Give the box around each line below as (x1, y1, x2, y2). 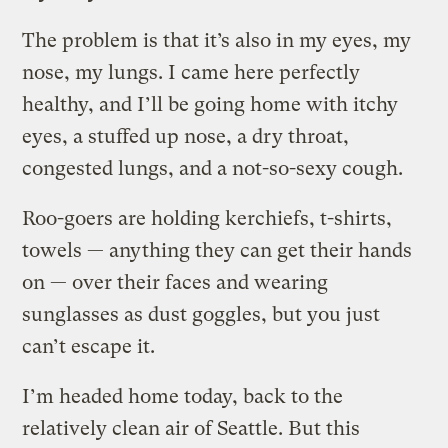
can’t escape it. (22, 334, 156, 358)
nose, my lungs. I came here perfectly (22, 60, 361, 84)
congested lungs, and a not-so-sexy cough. (22, 156, 404, 180)
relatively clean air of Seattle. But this (22, 416, 361, 440)
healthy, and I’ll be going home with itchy (22, 92, 399, 116)
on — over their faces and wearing (22, 270, 329, 294)
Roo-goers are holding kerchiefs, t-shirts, (22, 206, 393, 230)
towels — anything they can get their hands (22, 238, 413, 262)
